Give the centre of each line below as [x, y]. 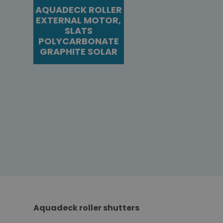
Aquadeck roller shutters [86, 208]
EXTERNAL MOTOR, [79, 20]
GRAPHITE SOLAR [78, 52]
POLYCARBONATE [78, 41]
